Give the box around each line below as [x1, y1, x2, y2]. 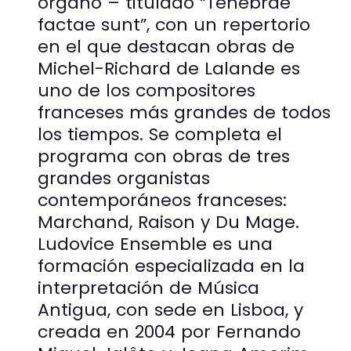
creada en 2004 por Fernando [38, 319, 301, 344]
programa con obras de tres [38, 143, 290, 168]
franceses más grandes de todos [38, 100, 331, 125]
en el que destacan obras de [38, 34, 295, 59]
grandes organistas [38, 165, 210, 190]
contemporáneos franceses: [38, 187, 287, 212]
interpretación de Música [38, 275, 259, 300]
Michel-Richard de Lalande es [38, 56, 300, 81]
